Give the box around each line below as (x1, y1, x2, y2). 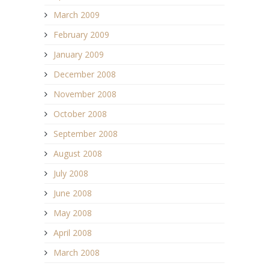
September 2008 (53, 128, 118, 140)
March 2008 (53, 247, 100, 259)
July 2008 (53, 168, 88, 180)
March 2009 (53, 9, 100, 21)
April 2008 (53, 227, 92, 239)
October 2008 (53, 108, 107, 120)
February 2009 (53, 29, 109, 41)
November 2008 (53, 88, 116, 100)
